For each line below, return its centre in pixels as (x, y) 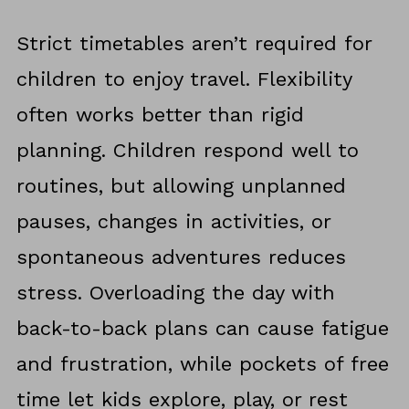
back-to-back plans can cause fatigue (202, 328)
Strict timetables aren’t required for (194, 43)
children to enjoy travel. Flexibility (184, 79)
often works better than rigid (160, 114)
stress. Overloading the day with (175, 292)
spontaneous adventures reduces (181, 257)
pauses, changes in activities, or (173, 221)
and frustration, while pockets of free (202, 363)
